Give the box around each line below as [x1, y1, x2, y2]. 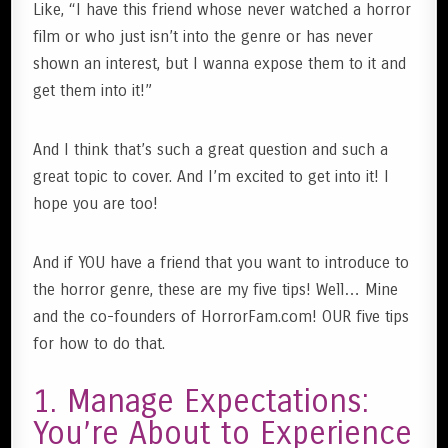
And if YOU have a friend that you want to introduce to [33, 252, 410, 272]
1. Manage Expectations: [33, 381, 370, 421]
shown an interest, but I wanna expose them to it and [33, 53, 407, 73]
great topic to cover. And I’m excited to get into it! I [33, 166, 390, 186]
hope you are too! [33, 193, 159, 213]
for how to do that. [33, 333, 166, 353]
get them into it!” [33, 80, 153, 100]
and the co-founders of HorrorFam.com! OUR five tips [33, 306, 410, 326]
